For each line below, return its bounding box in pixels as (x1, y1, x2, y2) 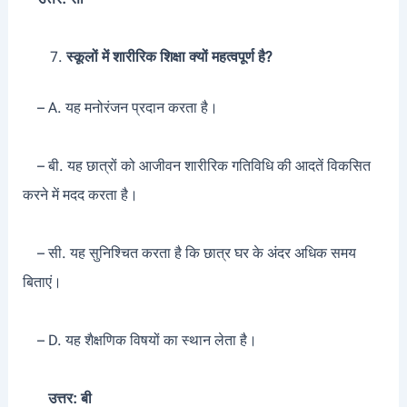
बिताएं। (22, 273, 62, 292)
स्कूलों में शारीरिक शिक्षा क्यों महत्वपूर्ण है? (65, 48, 273, 66)
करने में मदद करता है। (22, 186, 138, 204)
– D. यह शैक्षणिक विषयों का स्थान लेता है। (22, 332, 257, 350)
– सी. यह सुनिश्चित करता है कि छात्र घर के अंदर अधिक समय (22, 244, 356, 263)
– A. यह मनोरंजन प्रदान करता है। (36, 99, 218, 117)
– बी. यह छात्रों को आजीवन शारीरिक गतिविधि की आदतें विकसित (22, 157, 371, 175)
